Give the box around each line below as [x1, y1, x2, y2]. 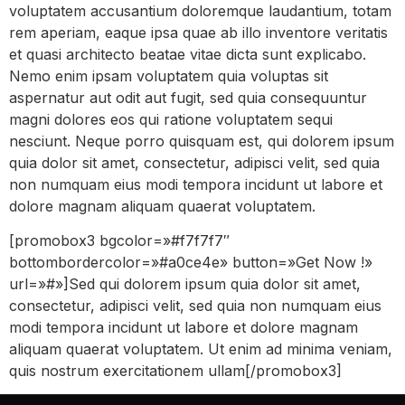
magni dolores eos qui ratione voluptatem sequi [9, 109, 333, 128]
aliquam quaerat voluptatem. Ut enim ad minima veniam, [9, 339, 392, 358]
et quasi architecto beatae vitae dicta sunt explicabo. [9, 44, 366, 63]
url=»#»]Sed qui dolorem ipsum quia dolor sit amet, [9, 274, 361, 293]
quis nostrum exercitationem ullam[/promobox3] [9, 361, 342, 380]
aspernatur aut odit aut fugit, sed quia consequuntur [9, 88, 367, 107]
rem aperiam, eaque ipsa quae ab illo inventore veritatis [9, 23, 388, 42]
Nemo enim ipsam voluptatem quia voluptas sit [9, 66, 328, 85]
